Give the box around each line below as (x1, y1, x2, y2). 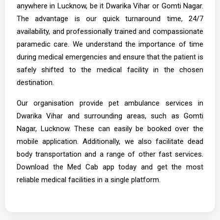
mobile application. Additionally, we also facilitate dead (16, 137, 204, 146)
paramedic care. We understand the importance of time (16, 39, 204, 49)
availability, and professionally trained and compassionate (16, 27, 204, 36)
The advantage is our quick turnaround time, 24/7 (16, 14, 204, 23)
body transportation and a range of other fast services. (16, 149, 204, 159)
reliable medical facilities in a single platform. (16, 175, 161, 184)
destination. (16, 78, 54, 87)
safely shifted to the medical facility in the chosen (16, 65, 204, 74)
